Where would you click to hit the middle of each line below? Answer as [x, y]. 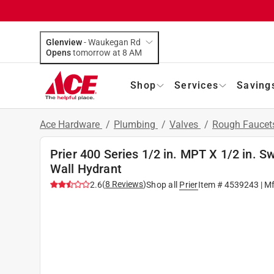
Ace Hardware [71, 124]
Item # [211, 184]
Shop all [162, 184]
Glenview [64, 42]
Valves [185, 124]
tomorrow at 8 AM [135, 52]
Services [196, 85]
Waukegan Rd [114, 42]
